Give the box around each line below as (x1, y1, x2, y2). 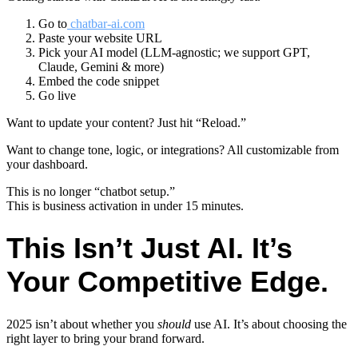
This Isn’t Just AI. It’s (6, 231, 292, 265)
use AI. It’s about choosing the (191, 317, 347, 332)
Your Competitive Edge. (6, 265, 328, 298)
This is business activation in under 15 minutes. (6, 198, 244, 213)
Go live (38, 88, 76, 102)
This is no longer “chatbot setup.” (6, 184, 175, 198)
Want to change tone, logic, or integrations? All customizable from (6, 142, 339, 157)
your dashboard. (6, 157, 88, 171)
